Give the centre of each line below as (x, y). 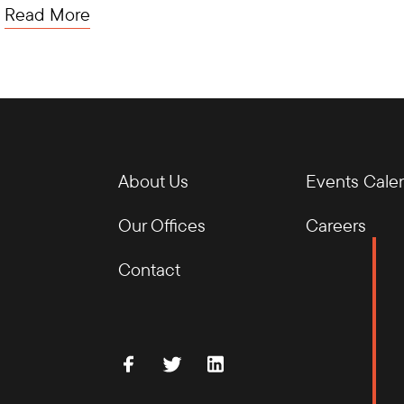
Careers (335, 225)
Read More (48, 14)
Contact (149, 269)
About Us (153, 180)
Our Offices (161, 225)
